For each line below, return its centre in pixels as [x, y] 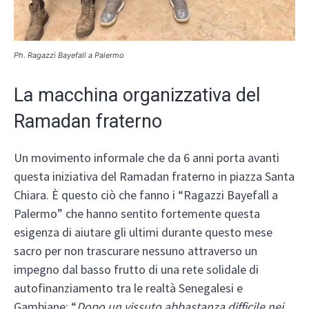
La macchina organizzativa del [137, 96]
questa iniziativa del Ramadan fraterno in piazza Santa [154, 177]
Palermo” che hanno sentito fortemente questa [137, 214]
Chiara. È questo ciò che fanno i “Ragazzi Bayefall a [146, 195]
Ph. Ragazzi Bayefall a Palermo [69, 56]
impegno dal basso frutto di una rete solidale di [136, 270]
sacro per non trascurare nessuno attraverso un [136, 251]
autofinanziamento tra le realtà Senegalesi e [128, 288]
